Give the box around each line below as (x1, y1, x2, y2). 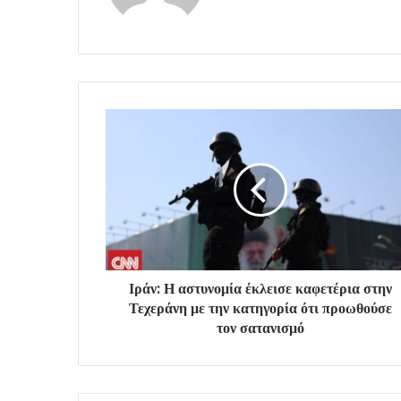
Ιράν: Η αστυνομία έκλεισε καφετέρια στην (128, 277, 392, 299)
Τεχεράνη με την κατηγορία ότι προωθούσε (128, 297, 392, 319)
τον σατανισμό (216, 317, 304, 338)
